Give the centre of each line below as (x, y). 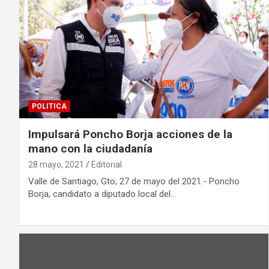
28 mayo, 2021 (56, 165)
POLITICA (49, 107)
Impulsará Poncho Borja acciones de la (130, 134)
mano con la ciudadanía (90, 149)
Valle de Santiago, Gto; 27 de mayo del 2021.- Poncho (134, 182)
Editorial (107, 165)
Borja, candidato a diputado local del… (102, 194)
